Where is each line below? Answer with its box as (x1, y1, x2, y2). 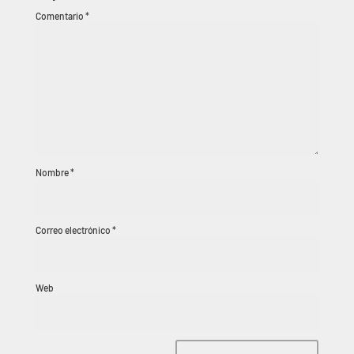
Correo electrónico (35, 224, 112, 235)
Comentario (35, 10, 85, 21)
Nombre (35, 167, 70, 178)
